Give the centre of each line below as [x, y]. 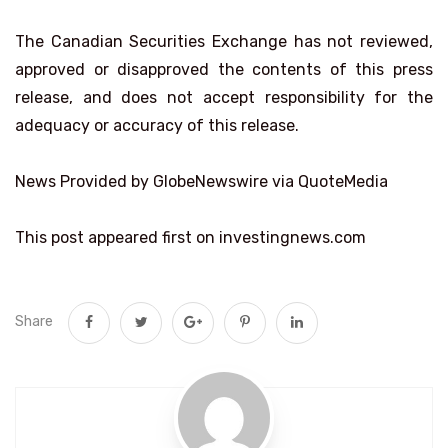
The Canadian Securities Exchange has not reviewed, [224, 41]
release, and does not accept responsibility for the [224, 97]
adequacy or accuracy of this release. [157, 125]
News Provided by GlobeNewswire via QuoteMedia [201, 181]
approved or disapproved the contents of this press [224, 69]
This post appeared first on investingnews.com [190, 237]
